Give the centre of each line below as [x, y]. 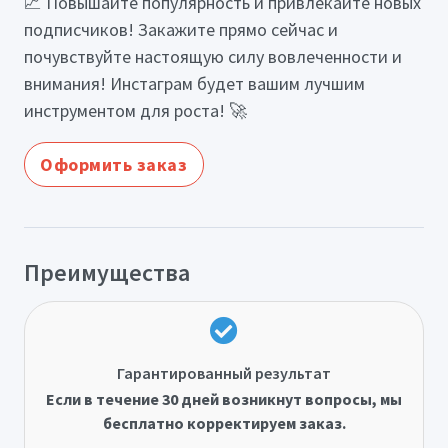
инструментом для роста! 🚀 [135, 110]
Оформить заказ [114, 164]
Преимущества [107, 272]
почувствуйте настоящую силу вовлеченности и [213, 56]
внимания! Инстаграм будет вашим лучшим [194, 83]
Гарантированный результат [224, 373]
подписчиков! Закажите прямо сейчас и [181, 29]
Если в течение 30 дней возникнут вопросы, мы [224, 399]
